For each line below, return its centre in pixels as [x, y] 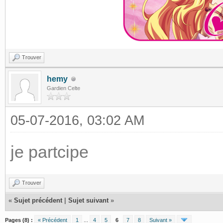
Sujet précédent [38, 200]
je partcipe [50, 152]
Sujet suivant [88, 200]
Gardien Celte [63, 88]
